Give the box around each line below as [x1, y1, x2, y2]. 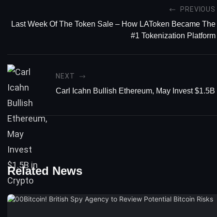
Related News [7, 164, 82, 177]
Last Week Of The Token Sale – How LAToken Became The [11, 20, 216, 29]
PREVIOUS [180, 5, 216, 14]
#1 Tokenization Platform [131, 31, 216, 40]
